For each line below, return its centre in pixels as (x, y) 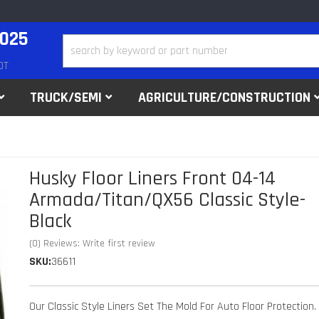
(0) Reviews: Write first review (93, 244)
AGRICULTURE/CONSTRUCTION (225, 98)
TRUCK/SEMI (66, 98)
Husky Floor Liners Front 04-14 (153, 179)
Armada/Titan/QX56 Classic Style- (168, 200)
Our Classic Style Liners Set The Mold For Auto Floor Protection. (173, 307)
